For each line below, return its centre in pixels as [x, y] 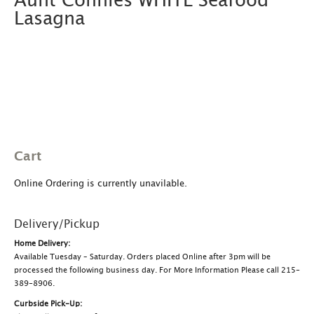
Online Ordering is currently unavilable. [101, 184]
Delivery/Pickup [57, 224]
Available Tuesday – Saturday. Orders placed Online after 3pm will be [142, 257]
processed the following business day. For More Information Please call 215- [157, 270]
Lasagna [49, 19]
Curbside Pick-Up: [48, 303]
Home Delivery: [42, 243]
